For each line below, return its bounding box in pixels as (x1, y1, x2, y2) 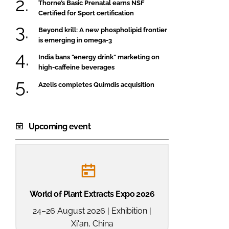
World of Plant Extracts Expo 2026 (29, 189, 155, 199)
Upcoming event (29, 121, 91, 131)
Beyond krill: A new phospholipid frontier (38, 26, 167, 34)
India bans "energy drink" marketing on (38, 53, 159, 61)
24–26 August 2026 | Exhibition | (33, 205, 151, 216)
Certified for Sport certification (38, 9, 134, 17)
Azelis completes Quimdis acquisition (38, 80, 154, 88)
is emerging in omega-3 (38, 36, 112, 44)
